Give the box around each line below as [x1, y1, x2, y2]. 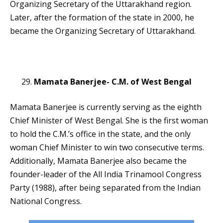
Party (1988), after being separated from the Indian [10, 182, 201, 194]
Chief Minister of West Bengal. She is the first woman [10, 115, 208, 126]
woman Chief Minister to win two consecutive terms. [10, 142, 204, 153]
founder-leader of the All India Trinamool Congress [10, 169, 202, 180]
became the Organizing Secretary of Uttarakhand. [10, 25, 196, 37]
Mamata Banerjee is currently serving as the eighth [10, 102, 202, 113]
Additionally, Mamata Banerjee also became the [10, 155, 187, 167]
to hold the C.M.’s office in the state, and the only [10, 128, 191, 140]
